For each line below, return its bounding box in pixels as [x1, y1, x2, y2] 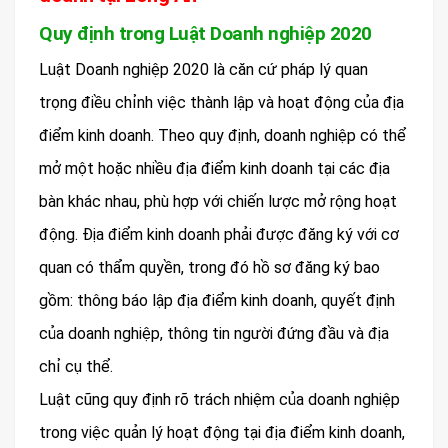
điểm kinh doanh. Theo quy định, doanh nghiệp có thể [39, 126, 406, 146]
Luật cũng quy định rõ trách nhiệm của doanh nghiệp [39, 390, 400, 410]
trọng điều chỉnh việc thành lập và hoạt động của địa [39, 93, 404, 113]
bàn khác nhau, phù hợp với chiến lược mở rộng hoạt [39, 192, 397, 212]
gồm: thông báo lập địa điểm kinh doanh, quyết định [39, 291, 395, 311]
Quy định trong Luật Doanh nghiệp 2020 [39, 22, 372, 46]
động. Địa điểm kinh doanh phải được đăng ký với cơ [39, 225, 399, 245]
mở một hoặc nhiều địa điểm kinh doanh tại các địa [39, 159, 390, 179]
